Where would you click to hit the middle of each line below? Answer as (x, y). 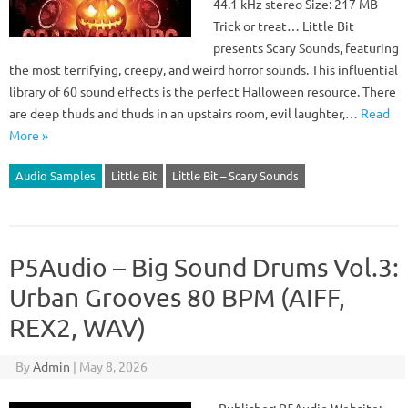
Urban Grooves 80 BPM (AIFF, (177, 297)
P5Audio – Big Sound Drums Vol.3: (204, 267)
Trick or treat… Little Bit (284, 25)
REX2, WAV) (77, 327)
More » (29, 135)
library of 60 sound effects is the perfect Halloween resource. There (203, 91)
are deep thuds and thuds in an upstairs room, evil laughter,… (185, 113)
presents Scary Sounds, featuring (306, 47)
